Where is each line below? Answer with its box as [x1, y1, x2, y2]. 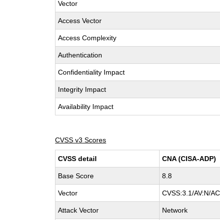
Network [162, 206, 188, 214]
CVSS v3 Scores [55, 136, 107, 144]
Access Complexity [58, 34, 117, 42]
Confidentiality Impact [58, 68, 125, 76]
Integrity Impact [58, 85, 107, 93]
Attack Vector [58, 206, 99, 214]
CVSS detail [58, 155, 97, 163]
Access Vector [58, 17, 102, 25]
